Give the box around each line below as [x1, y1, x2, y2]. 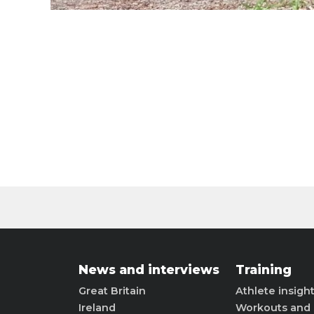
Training [235, 262, 292, 277]
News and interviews [78, 262, 219, 277]
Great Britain [78, 285, 146, 297]
